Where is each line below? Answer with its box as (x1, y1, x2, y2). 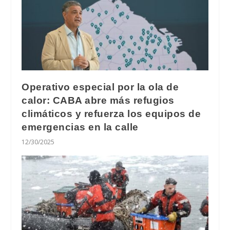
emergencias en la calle (22, 121, 139, 132)
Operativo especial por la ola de (22, 81, 179, 92)
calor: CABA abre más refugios (22, 94, 175, 106)
